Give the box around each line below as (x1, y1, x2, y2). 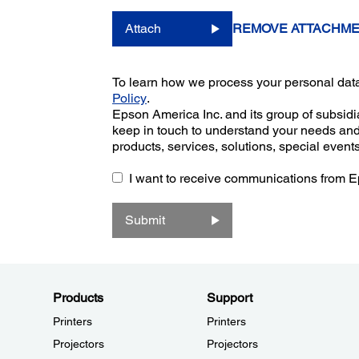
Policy (112, 90, 147, 106)
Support (206, 290, 252, 305)
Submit (125, 212, 166, 228)
